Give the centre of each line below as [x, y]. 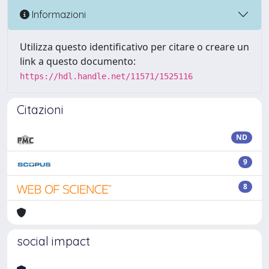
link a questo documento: [78, 61]
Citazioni [40, 110]
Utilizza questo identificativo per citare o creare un [134, 47]
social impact [53, 241]
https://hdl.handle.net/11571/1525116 [106, 76]
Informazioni [58, 14]
